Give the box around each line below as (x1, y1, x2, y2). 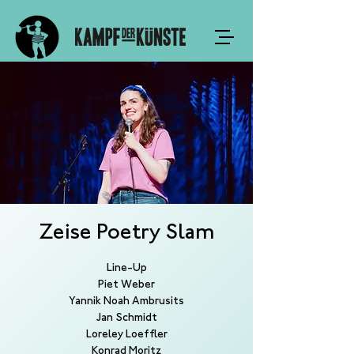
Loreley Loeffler (85, 330, 168, 340)
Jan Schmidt (96, 314, 157, 323)
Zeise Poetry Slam (38, 224, 215, 243)
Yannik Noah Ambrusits (69, 297, 184, 307)
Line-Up (106, 264, 147, 273)
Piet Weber (98, 281, 155, 290)
